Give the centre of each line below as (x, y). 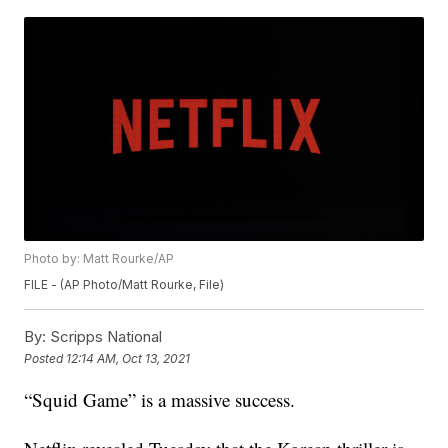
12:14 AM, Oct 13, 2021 (128, 358)
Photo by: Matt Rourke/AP (99, 259)
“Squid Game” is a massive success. (160, 400)
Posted (45, 358)
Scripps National (104, 337)
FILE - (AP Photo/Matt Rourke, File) (124, 285)
